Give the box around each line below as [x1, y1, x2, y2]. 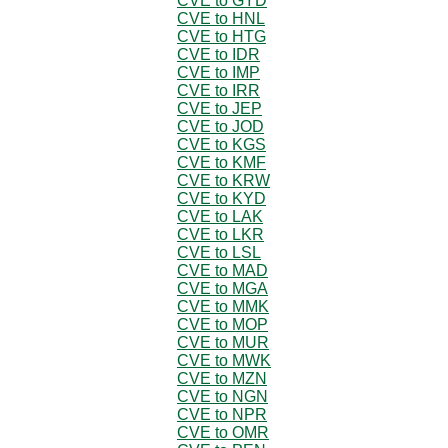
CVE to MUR [177, 333, 269, 351]
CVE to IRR [177, 81, 260, 99]
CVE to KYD [177, 189, 266, 207]
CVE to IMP [177, 63, 260, 81]
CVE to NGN [177, 387, 268, 405]
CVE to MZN [177, 369, 267, 387]
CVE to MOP [177, 315, 268, 333]
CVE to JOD [177, 117, 264, 135]
